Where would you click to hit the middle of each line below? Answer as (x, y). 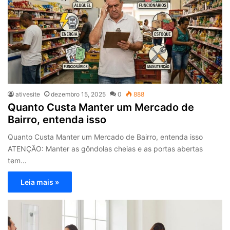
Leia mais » (40, 182)
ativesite (28, 94)
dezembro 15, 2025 (79, 94)
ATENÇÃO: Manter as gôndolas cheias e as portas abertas (106, 149)
